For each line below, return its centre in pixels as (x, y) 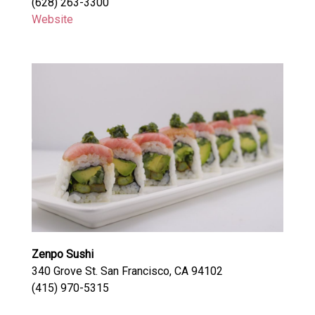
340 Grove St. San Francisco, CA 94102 (127, 271)
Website (52, 20)
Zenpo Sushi (62, 254)
